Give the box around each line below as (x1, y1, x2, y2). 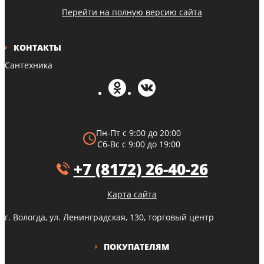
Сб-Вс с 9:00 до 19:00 (97, 138, 180, 150)
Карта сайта (107, 188, 157, 200)
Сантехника (5, 59, 52, 71)
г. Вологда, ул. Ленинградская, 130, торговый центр (5, 211, 214, 223)
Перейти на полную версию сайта (62, 6, 202, 18)
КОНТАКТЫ (14, 41, 61, 53)
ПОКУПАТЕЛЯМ (103, 240, 170, 252)
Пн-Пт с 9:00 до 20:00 (96, 127, 181, 138)
